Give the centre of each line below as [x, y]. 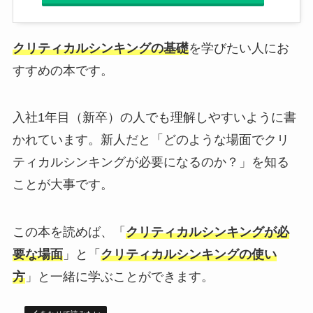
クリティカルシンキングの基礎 [100, 48]
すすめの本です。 [63, 70]
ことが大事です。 [63, 185]
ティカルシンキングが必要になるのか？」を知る [151, 162]
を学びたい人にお [239, 48]
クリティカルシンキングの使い [188, 255]
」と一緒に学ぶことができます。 [119, 277]
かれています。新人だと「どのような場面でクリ [151, 140]
